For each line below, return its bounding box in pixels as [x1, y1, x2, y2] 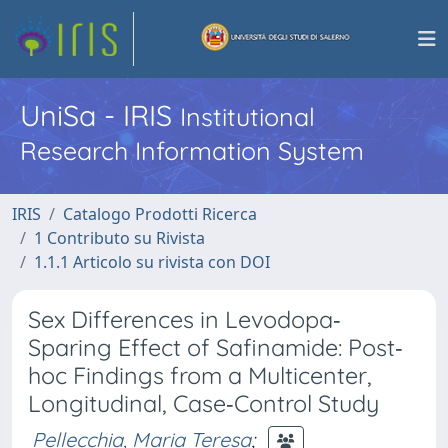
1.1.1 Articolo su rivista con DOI [34, 251, 270, 273]
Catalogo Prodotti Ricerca [63, 203, 257, 225]
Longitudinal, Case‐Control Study [28, 389, 379, 418]
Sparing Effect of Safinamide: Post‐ [28, 333, 403, 362]
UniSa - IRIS [20, 97, 180, 133]
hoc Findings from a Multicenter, [28, 361, 372, 390]
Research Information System [20, 135, 364, 166]
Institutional [180, 101, 315, 132]
